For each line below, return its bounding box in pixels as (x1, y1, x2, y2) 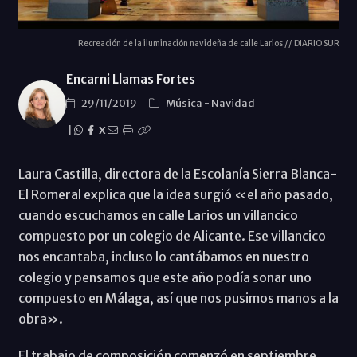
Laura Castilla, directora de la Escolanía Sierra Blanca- (18, 165, 337, 182)
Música (165, 96, 204, 110)
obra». (18, 310, 63, 327)
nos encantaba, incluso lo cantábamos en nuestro (18, 248, 309, 265)
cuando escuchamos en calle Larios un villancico (18, 206, 298, 223)
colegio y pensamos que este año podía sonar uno (18, 269, 312, 285)
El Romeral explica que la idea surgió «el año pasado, (18, 186, 333, 202)
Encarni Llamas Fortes (65, 71, 195, 87)
